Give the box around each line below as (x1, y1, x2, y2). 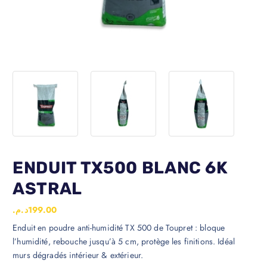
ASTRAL (13, 178, 83, 198)
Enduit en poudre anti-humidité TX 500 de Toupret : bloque (13, 221, 225, 234)
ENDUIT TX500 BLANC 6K (13, 157, 228, 178)
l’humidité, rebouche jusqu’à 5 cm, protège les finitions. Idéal (13, 235, 235, 247)
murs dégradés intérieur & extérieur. (13, 249, 144, 261)
